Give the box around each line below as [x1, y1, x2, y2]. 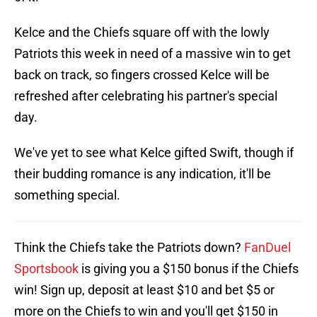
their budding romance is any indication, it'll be [14, 166, 271, 182]
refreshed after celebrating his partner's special [14, 88, 277, 104]
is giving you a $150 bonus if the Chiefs [79, 261, 299, 277]
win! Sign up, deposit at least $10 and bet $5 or [14, 282, 275, 298]
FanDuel [244, 240, 291, 255]
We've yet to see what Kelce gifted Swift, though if [14, 145, 294, 161]
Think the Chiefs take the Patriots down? [14, 240, 244, 255]
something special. [14, 188, 120, 203]
